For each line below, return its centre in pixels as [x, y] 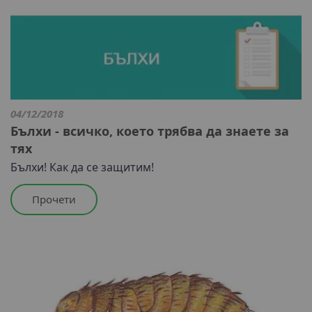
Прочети [54, 200]
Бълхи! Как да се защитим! [82, 167]
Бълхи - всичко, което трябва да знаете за [150, 131]
